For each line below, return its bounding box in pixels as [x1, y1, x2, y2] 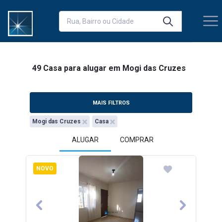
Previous [38, 205, 70, 215]
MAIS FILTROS [92, 99, 130, 106]
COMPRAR [120, 136, 154, 144]
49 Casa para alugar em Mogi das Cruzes [32, 63, 186, 73]
